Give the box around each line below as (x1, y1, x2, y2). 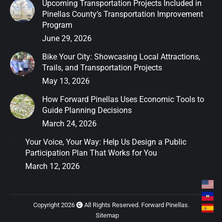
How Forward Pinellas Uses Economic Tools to (42, 94, 204, 104)
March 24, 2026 (42, 118, 97, 128)
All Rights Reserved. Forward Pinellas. (82, 201, 189, 209)
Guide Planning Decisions (42, 105, 132, 115)
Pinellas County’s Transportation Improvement (42, 9, 203, 19)
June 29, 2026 (42, 33, 92, 43)
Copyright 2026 (33, 201, 76, 209)
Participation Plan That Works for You (25, 148, 157, 158)
